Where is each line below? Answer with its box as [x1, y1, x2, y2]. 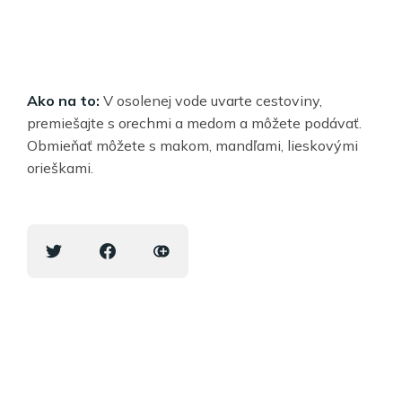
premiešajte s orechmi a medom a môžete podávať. [27, 114, 362, 133]
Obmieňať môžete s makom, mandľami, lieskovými [27, 136, 358, 155]
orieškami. [27, 159, 93, 178]
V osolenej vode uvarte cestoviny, [100, 92, 322, 110]
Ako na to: [27, 92, 100, 110]
